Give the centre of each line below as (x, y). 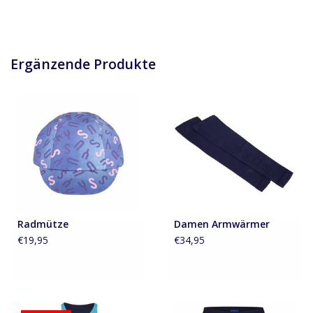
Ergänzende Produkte (83, 64)
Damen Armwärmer (222, 224)
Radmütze (43, 224)
